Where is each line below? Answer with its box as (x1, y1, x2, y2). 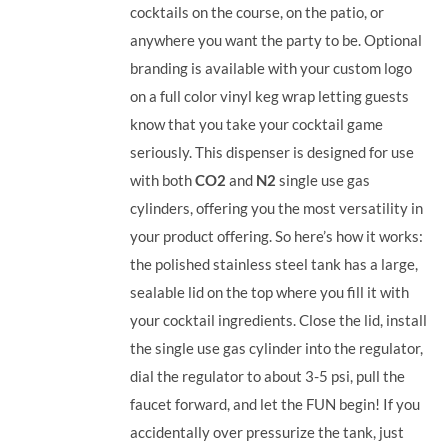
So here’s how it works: (272, 226, 424, 245)
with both (130, 170, 196, 189)
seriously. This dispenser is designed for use (130, 142, 415, 161)
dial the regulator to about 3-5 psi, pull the (130, 366, 406, 385)
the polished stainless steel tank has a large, (130, 254, 419, 273)
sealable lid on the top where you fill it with (130, 282, 410, 301)
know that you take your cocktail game (130, 114, 384, 133)
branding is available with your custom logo (130, 58, 413, 77)
